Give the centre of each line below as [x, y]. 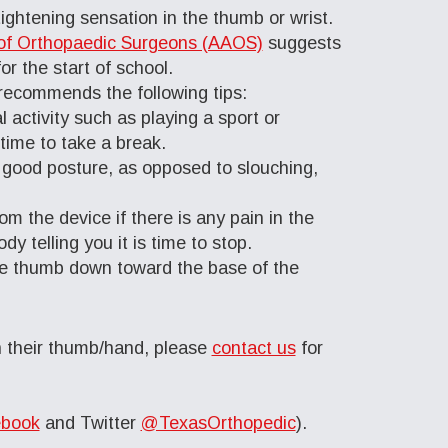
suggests [301, 43]
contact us [253, 348]
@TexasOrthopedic [218, 423]
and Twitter [90, 423]
